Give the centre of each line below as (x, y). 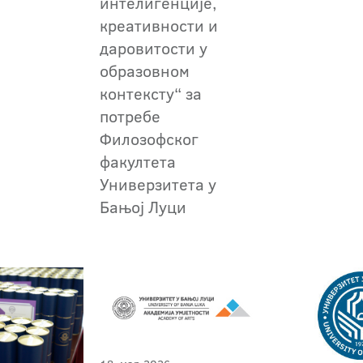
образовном (145, 71)
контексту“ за (151, 94)
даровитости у (154, 48)
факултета (138, 162)
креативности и (159, 26)
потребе (130, 116)
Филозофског (149, 139)
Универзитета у (158, 184)
